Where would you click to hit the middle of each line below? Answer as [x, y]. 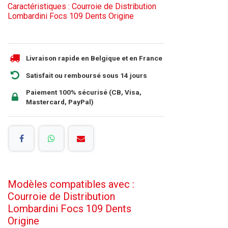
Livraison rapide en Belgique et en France [94, 58]
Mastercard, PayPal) [60, 102]
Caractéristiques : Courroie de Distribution [82, 7]
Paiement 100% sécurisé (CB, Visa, [84, 92]
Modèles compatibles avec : [71, 184]
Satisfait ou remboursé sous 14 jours [87, 75]
